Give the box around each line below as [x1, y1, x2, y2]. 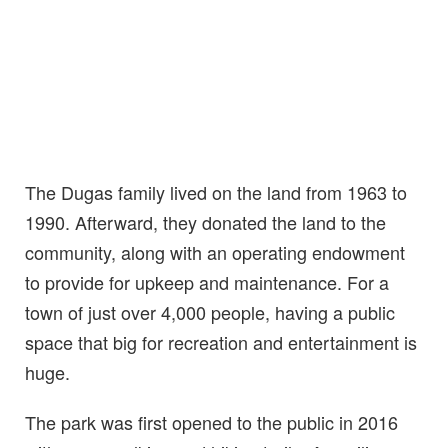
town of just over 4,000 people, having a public [25, 299, 395, 326]
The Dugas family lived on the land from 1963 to [25, 179, 407, 206]
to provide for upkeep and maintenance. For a [25, 269, 389, 296]
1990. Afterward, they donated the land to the [25, 209, 386, 236]
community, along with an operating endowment [25, 239, 405, 266]
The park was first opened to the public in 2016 [25, 409, 398, 436]
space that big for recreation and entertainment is [25, 329, 417, 356]
